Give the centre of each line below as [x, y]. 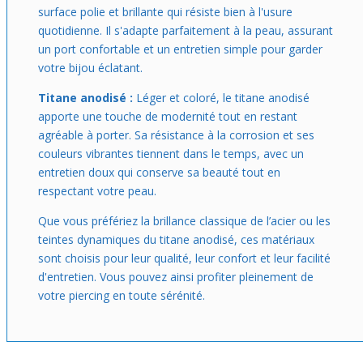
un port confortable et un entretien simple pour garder [180, 49]
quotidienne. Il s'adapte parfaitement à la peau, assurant [186, 30]
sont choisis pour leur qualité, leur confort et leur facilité [184, 258]
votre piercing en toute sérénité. [122, 295]
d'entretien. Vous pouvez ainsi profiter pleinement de [176, 277]
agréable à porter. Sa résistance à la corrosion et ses [176, 135]
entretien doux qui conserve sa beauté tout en [159, 172]
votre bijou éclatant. [90, 68]
